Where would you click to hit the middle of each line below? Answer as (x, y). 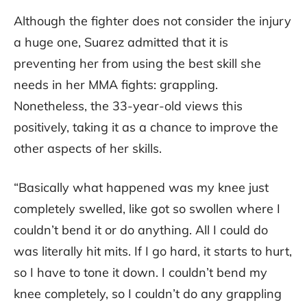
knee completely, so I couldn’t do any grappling (148, 294)
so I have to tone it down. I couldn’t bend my (140, 273)
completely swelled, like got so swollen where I (147, 209)
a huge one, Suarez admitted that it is (121, 42)
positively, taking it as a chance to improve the (146, 127)
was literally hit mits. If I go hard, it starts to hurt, (153, 251)
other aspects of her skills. (88, 149)
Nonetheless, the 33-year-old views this (128, 106)
